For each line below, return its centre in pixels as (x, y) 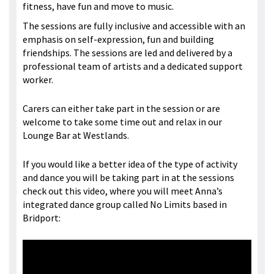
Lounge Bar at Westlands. (76, 135)
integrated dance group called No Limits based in (125, 205)
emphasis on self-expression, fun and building (118, 39)
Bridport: (43, 218)
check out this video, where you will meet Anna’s (123, 191)
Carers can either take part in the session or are (121, 109)
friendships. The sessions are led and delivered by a (128, 53)
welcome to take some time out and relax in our (122, 122)
